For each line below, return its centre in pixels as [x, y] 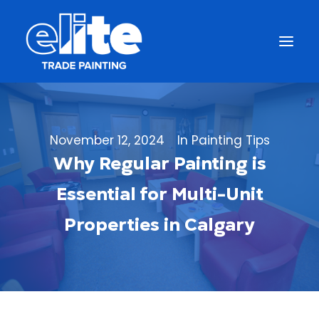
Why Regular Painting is [159, 163]
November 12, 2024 [107, 140]
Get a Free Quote [159, 308]
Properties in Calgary [159, 225]
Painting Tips [230, 140]
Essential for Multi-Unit [159, 194]
